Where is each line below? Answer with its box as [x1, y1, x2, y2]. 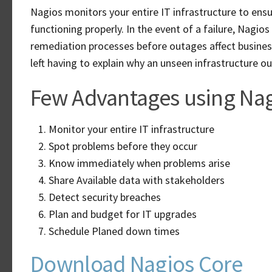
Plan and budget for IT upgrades [49, 207, 197, 221]
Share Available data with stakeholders [49, 173, 225, 187]
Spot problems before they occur [49, 139, 197, 153]
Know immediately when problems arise [49, 156, 230, 170]
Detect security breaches [49, 190, 161, 204]
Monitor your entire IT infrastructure [49, 122, 214, 136]
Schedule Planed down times [49, 224, 180, 238]
